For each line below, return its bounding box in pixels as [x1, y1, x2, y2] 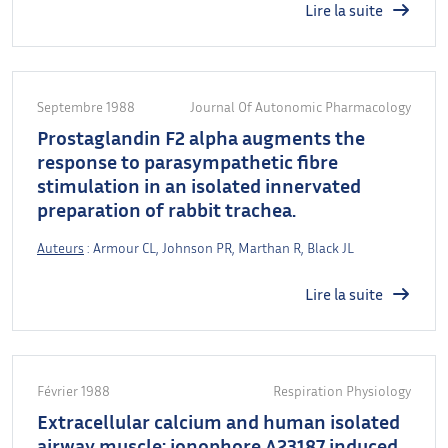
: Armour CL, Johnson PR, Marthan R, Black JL [84, 238, 354, 256]
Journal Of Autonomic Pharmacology [190, 97, 411, 115]
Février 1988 [37, 381, 110, 399]
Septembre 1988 [37, 97, 135, 115]
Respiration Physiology [273, 381, 411, 399]
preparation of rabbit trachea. [37, 196, 296, 221]
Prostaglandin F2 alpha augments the [37, 124, 365, 149]
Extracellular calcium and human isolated [37, 408, 400, 433]
